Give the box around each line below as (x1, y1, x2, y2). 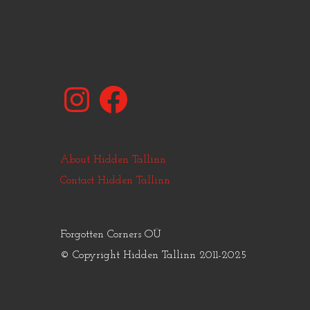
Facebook (96, 82, 138, 94)
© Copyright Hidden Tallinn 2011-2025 (60, 250, 246, 262)
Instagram (60, 82, 108, 94)
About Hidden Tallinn (60, 154, 166, 166)
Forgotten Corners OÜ (60, 229, 161, 241)
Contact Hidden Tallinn (60, 175, 170, 187)
